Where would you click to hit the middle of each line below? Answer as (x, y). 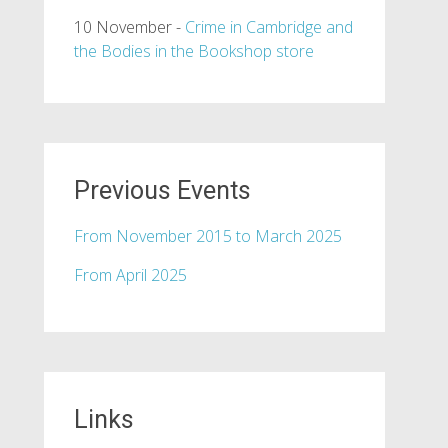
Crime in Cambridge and (268, 27)
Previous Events (162, 190)
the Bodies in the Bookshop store (193, 51)
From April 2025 (130, 275)
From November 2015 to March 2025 (207, 236)
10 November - (129, 27)
